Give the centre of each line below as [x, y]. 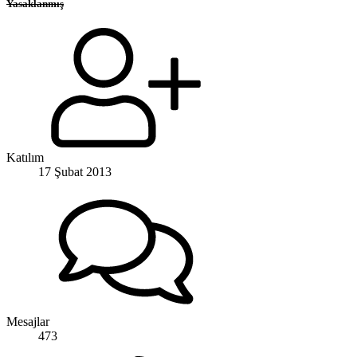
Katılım [25, 157]
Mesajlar [28, 321]
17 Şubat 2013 [75, 171]
